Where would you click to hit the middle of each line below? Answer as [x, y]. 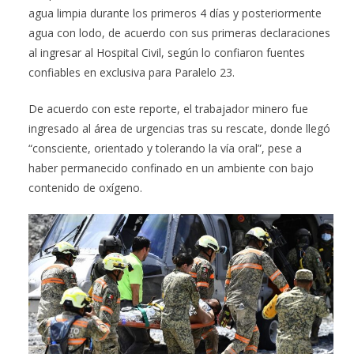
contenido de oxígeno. [85, 187]
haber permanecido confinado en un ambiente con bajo [171, 168]
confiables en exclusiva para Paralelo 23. [132, 72]
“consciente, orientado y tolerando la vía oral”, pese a [165, 148]
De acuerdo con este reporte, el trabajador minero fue [168, 108]
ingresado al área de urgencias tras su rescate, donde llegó [179, 128]
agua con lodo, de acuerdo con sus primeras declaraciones [179, 32]
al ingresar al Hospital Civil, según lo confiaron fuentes [167, 52]
